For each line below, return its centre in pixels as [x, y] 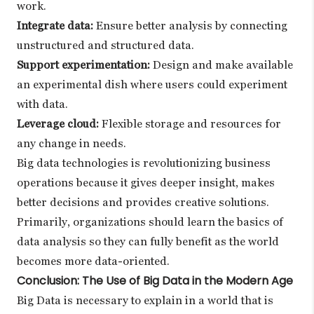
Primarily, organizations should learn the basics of [150, 222]
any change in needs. [71, 144]
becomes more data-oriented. [93, 261]
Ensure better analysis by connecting [190, 26]
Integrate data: [55, 26]
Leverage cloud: [58, 124]
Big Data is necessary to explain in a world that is [145, 301]
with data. [42, 104]
